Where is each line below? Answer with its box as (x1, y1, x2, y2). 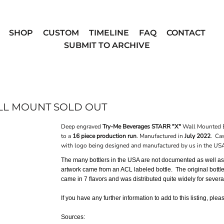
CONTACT (166, 27, 205, 37)
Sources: (61, 213, 85, 221)
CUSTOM (42, 27, 79, 37)
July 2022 (184, 132, 210, 140)
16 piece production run (72, 132, 136, 140)
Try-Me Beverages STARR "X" (101, 122, 181, 131)
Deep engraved (61, 122, 101, 131)
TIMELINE (88, 27, 129, 37)
